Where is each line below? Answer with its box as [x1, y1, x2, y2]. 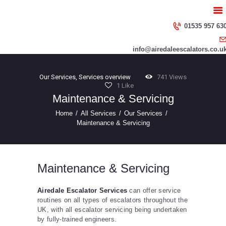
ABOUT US [42, 22, 97, 33]
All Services [81, 109, 117, 118]
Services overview [79, 73, 131, 81]
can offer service [127, 186, 181, 194]
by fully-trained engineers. [37, 215, 117, 223]
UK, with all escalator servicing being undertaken [37, 205, 187, 213]
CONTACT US [42, 58, 111, 69]
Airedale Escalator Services [37, 186, 128, 194]
